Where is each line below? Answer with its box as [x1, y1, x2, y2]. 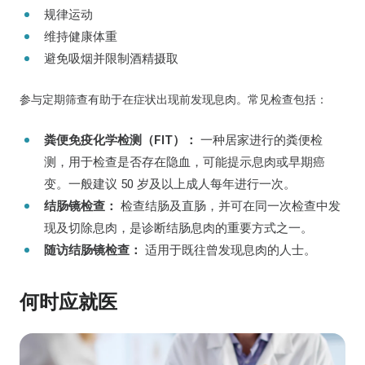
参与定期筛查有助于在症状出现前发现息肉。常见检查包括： [20, 93, 328, 106]
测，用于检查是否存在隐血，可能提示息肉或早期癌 [44, 155, 325, 169]
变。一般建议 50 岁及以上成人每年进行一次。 [44, 177, 296, 191]
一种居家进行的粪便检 [197, 133, 323, 147]
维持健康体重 [44, 29, 117, 44]
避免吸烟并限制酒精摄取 [44, 51, 178, 66]
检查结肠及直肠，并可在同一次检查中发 [117, 199, 341, 213]
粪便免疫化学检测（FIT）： [44, 133, 197, 147]
